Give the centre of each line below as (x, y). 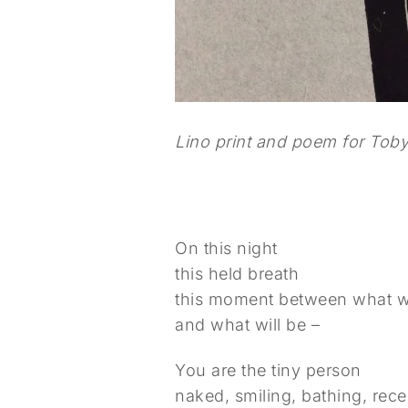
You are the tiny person (268, 370)
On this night (226, 248)
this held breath (237, 274)
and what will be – (247, 325)
